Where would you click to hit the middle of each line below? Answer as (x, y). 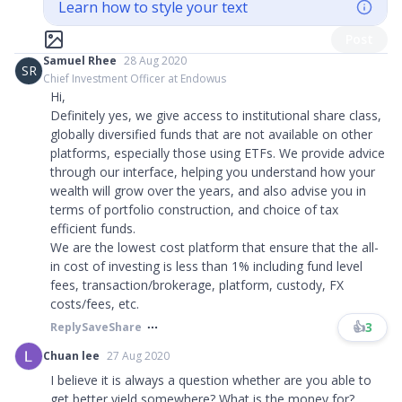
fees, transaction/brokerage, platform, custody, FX (197, 285)
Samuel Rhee (80, 61)
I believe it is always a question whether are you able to (211, 380)
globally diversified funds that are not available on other (211, 134)
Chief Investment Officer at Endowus (135, 79)
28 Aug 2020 (155, 61)
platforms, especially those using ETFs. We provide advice (218, 153)
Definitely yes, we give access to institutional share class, (216, 115)
